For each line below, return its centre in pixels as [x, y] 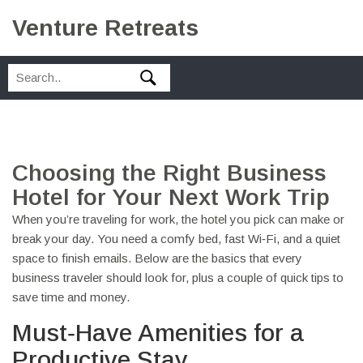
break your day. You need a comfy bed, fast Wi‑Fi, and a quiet [176, 239]
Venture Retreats [105, 28]
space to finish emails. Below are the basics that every [157, 258]
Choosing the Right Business [169, 173]
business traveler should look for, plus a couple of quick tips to [178, 278]
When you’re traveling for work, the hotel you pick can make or [178, 219]
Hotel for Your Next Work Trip [171, 197]
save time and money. [71, 297]
